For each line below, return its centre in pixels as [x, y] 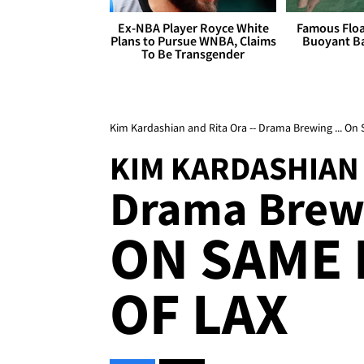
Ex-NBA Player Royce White [193, 28]
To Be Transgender [193, 54]
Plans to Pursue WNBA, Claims [193, 41]
